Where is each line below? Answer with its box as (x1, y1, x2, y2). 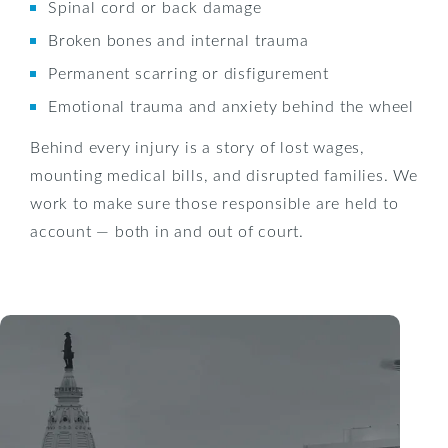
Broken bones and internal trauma (48, 28, 309, 50)
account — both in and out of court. (30, 219, 305, 241)
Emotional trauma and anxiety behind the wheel (48, 94, 414, 116)
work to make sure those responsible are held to (30, 191, 399, 213)
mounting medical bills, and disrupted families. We (30, 163, 418, 185)
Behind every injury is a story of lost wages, (30, 135, 365, 157)
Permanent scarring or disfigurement (48, 61, 329, 83)
